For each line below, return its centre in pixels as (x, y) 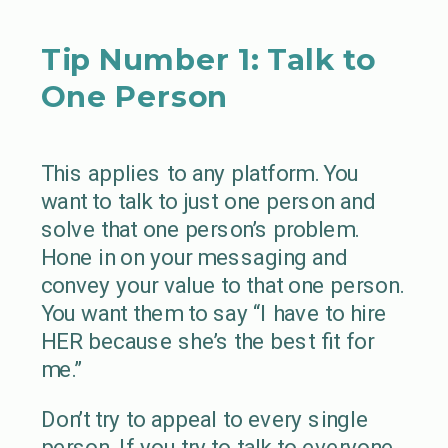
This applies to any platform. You (199, 173)
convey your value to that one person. (222, 285)
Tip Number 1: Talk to (208, 59)
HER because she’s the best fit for (207, 341)
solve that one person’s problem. (199, 229)
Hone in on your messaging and (194, 257)
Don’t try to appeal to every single (204, 419)
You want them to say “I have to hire (213, 313)
